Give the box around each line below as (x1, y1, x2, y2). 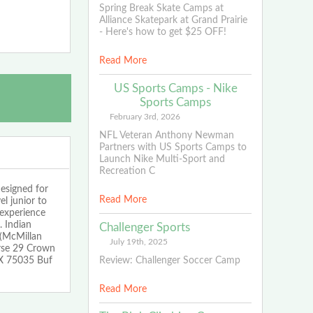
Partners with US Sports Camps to (99, 142, 247, 152)
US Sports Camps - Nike (113, 82, 238, 94)
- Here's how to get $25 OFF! (99, 27, 226, 37)
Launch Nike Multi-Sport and (99, 154, 225, 164)
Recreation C (99, 166, 155, 176)
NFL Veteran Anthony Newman (99, 130, 234, 140)
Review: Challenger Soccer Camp (99, 255, 240, 265)
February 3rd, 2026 (109, 112, 180, 121)
